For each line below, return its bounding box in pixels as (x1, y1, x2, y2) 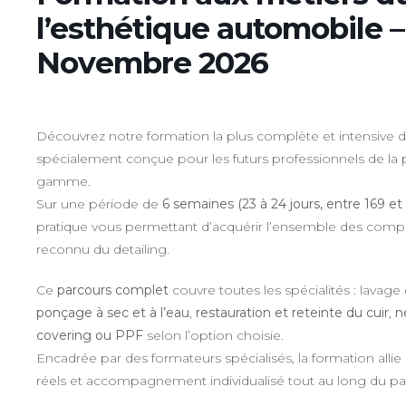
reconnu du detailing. (35, 241, 169, 257)
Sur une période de (35, 196, 162, 212)
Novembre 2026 (35, 44, 268, 81)
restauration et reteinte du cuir (195, 304, 389, 321)
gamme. (35, 173, 91, 189)
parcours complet (56, 282, 169, 298)
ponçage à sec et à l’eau (35, 304, 189, 321)
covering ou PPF (35, 327, 143, 343)
